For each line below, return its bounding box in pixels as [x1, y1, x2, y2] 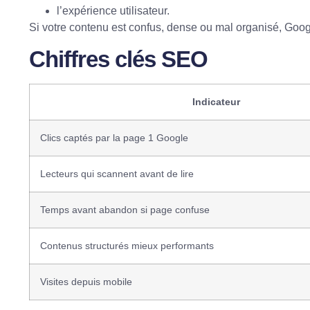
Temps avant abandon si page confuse [40, 204, 210, 216]
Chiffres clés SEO [29, 46, 208, 73]
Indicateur [192, 96, 240, 108]
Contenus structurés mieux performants [40, 240, 214, 252]
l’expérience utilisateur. [57, 4, 170, 17]
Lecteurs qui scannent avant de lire [40, 168, 194, 180]
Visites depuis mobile [40, 276, 132, 288]
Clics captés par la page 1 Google [40, 132, 188, 144]
